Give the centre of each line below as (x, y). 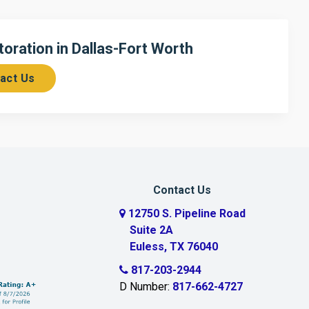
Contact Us (182, 190)
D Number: (146, 286)
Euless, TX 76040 (173, 246)
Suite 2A (151, 230)
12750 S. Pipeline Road (185, 213)
